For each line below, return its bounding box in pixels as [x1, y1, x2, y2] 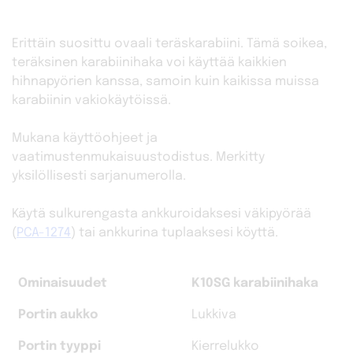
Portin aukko [18, 307, 98, 321]
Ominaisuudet [18, 276, 107, 290]
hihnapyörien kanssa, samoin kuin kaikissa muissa [12, 74, 319, 88]
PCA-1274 [17, 225, 71, 240]
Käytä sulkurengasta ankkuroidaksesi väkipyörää [12, 206, 311, 221]
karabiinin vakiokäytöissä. [12, 93, 171, 107]
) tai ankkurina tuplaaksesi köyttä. [71, 225, 278, 240]
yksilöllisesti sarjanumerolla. [12, 169, 186, 183]
